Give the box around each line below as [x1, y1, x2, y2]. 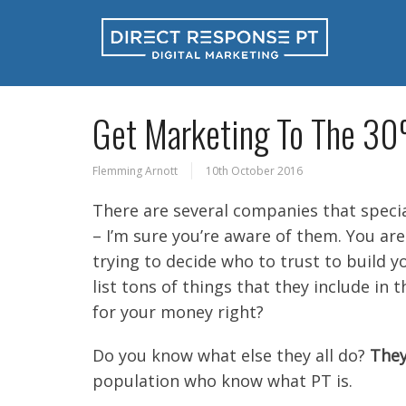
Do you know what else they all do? [92, 344, 370, 367]
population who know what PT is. [92, 370, 353, 392]
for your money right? [92, 301, 264, 324]
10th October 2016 [206, 163, 303, 179]
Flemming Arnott [92, 163, 178, 179]
